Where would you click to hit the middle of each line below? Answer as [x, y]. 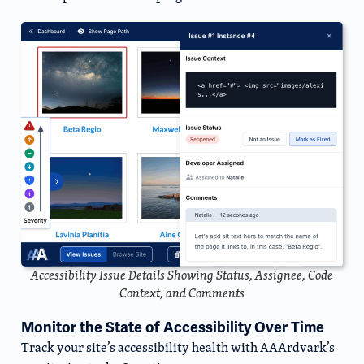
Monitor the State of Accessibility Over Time [173, 327]
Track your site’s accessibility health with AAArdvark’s [178, 347]
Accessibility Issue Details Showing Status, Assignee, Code [182, 275]
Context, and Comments [182, 292]
